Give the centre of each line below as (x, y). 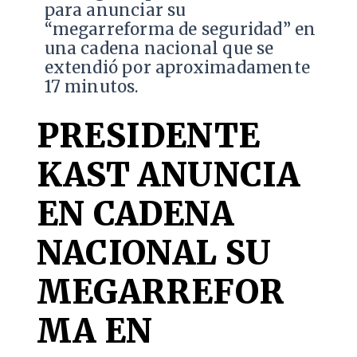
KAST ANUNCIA (168, 175)
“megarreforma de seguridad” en (180, 30)
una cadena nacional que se (159, 49)
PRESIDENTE (148, 136)
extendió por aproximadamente (177, 68)
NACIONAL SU (154, 253)
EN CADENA (135, 214)
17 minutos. (92, 87)
